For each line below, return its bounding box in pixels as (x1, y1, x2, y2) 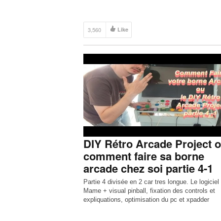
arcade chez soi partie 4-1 (83, 160, 213, 176)
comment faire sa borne (83, 148, 204, 164)
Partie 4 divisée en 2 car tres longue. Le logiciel (83, 178, 219, 185)
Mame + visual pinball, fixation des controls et (83, 187, 215, 194)
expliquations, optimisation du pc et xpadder (83, 196, 209, 203)
